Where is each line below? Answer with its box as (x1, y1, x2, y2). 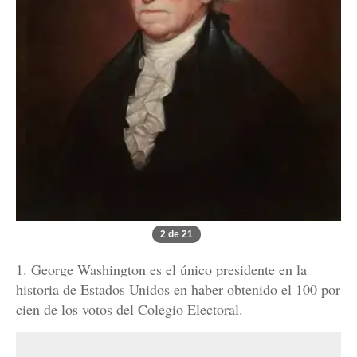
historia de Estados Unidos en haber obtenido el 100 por (16, 280, 340, 300)
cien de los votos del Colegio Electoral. (16, 300, 243, 320)
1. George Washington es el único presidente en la (16, 260, 307, 280)
